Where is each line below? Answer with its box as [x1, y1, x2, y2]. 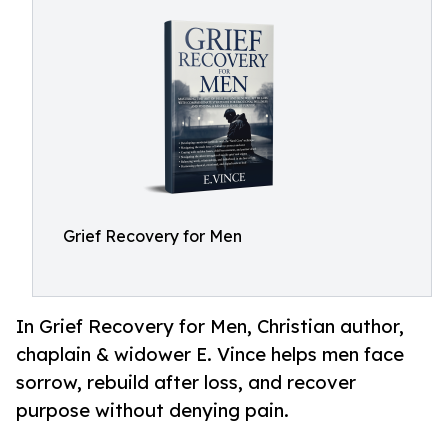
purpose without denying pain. [16, 399, 289, 422]
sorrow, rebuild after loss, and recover [16, 371, 356, 394]
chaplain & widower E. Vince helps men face [16, 343, 404, 366]
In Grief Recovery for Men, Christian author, [16, 315, 404, 338]
